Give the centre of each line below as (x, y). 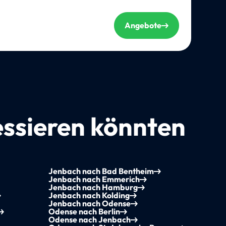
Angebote (143, 25)
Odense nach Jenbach (89, 220)
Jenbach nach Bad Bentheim (101, 171)
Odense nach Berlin (84, 212)
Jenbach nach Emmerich (94, 179)
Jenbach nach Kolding (89, 195)
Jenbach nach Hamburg (93, 187)
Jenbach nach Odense (89, 204)
